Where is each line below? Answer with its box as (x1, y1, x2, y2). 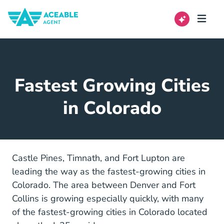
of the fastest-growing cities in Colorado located (12, 206, 207, 218)
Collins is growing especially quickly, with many (12, 192, 203, 204)
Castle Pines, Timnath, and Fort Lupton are (12, 152, 185, 164)
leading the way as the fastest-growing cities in (12, 165, 205, 177)
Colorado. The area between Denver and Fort (12, 179, 195, 191)
